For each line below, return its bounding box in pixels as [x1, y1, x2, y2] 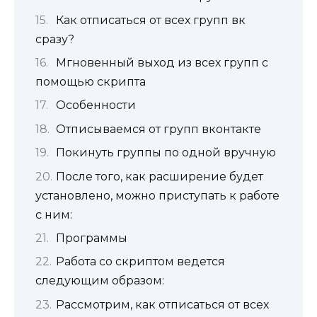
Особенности [56, 98, 136, 113]
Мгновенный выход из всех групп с [56, 56, 268, 70]
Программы [56, 231, 127, 245]
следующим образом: [35, 274, 164, 288]
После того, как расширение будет [56, 169, 263, 183]
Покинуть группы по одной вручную [56, 146, 276, 160]
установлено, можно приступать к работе [35, 188, 279, 202]
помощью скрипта [35, 75, 146, 89]
